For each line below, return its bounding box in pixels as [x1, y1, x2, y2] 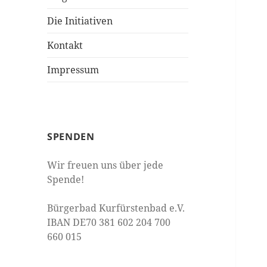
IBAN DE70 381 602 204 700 [47, 216, 171, 229]
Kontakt [47, 39, 83, 52]
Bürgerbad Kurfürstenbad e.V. [47, 201, 185, 215]
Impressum [47, 63, 100, 77]
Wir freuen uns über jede [47, 159, 164, 172]
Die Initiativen [47, 14, 113, 28]
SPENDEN [47, 130, 95, 144]
